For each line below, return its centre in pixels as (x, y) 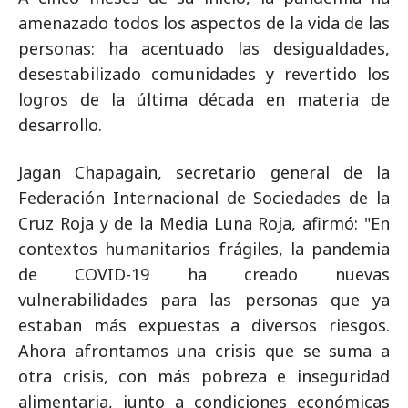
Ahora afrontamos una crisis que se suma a (204, 351)
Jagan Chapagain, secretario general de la (204, 172)
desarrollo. (60, 125)
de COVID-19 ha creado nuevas (204, 274)
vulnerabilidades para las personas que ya (204, 300)
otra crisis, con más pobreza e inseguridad (204, 376)
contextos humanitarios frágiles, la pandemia (204, 249)
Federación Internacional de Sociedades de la (204, 198)
